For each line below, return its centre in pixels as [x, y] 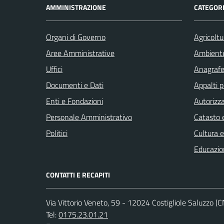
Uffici [54, 69]
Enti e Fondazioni [74, 101]
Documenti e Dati [75, 85]
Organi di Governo [76, 37]
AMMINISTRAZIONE [76, 7]
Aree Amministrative [80, 53]
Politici [57, 133]
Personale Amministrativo [89, 117]
